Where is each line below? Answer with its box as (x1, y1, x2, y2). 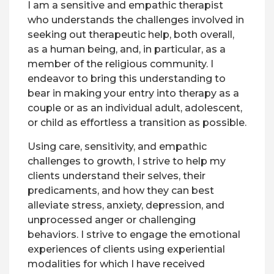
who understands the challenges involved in (28, 14, 244, 26)
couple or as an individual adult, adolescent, (28, 102, 242, 114)
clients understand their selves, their (28, 170, 206, 182)
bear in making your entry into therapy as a (28, 87, 239, 99)
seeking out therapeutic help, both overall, (28, 29, 234, 40)
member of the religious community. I (28, 58, 213, 70)
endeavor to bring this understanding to (28, 73, 226, 84)
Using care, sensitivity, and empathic (28, 141, 207, 152)
